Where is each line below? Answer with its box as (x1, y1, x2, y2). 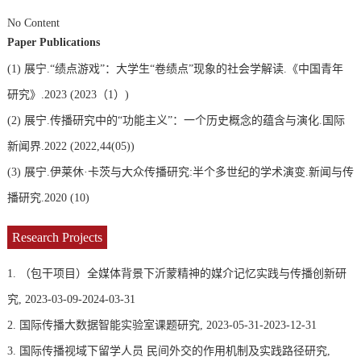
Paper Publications (6, 35, 100, 48)
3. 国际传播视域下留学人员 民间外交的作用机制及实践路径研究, (6, 344, 330, 357)
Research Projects (11, 230, 102, 244)
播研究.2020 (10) (6, 191, 89, 204)
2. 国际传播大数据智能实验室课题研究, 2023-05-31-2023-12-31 (6, 318, 317, 331)
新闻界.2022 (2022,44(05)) (6, 139, 135, 152)
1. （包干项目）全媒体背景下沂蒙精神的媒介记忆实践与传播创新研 (6, 267, 346, 280)
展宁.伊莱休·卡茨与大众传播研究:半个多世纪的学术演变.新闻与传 (23, 165, 354, 178)
